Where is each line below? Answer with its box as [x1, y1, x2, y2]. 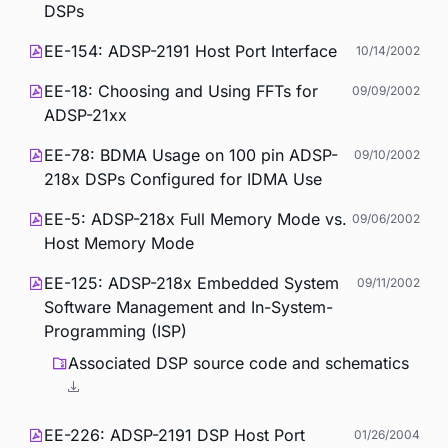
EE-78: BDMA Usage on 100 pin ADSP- [44, 144, 338, 165]
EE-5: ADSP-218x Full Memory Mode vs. [44, 208, 347, 229]
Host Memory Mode [44, 232, 194, 253]
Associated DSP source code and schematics [68, 352, 409, 373]
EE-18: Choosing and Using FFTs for [44, 80, 318, 101]
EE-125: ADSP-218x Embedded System [44, 272, 339, 293]
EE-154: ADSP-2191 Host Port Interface [44, 40, 337, 61]
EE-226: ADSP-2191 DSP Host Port [44, 424, 305, 445]
